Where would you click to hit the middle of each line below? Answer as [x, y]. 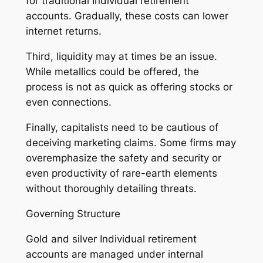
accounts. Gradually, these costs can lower [127, 16]
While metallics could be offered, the [112, 72]
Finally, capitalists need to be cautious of [122, 127]
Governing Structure [73, 213]
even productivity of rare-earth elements [121, 173]
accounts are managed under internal [114, 254]
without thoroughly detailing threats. [111, 188]
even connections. [68, 102]
